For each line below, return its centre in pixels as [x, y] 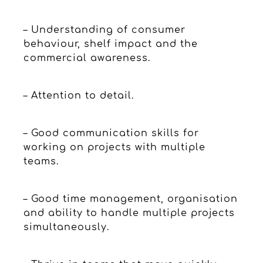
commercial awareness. [87, 58]
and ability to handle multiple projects [129, 213]
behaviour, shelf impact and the [111, 44]
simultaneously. [66, 227]
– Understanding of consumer [104, 30]
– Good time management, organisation [131, 199]
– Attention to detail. [79, 95]
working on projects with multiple [114, 147]
